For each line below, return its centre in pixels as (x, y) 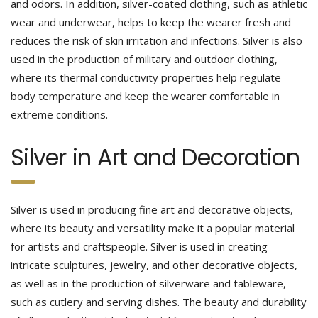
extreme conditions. (59, 114)
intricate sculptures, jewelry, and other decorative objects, (154, 265)
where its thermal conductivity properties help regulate (146, 77)
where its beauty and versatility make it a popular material (153, 228)
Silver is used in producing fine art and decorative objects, (152, 209)
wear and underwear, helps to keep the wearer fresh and (151, 22)
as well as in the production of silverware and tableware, (148, 283)
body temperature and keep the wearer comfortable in (145, 96)
